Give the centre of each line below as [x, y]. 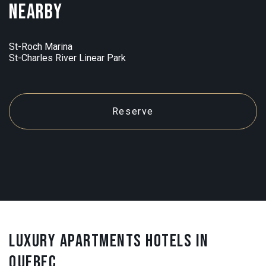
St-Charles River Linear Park [67, 58]
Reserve [133, 111]
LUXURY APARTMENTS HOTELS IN [109, 241]
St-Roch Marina [41, 46]
